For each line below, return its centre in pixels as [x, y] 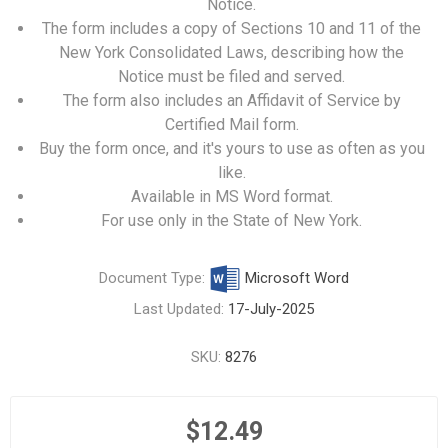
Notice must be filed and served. [231, 76]
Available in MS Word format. [231, 196]
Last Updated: [181, 309]
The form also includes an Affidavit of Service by [231, 100]
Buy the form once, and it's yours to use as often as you [231, 148]
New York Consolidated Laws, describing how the [231, 52]
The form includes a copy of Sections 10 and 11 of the [231, 28]
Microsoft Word [295, 277]
